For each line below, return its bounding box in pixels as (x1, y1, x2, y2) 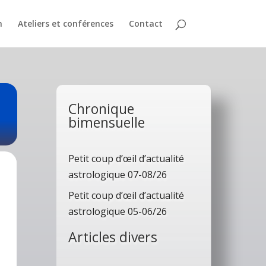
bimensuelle (68, 112, 145, 132)
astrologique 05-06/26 (68, 204, 167, 218)
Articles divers (68, 227, 157, 246)
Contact (128, 18, 163, 29)
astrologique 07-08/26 (68, 167, 167, 181)
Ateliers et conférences (17, 18, 113, 29)
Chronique (68, 99, 134, 118)
